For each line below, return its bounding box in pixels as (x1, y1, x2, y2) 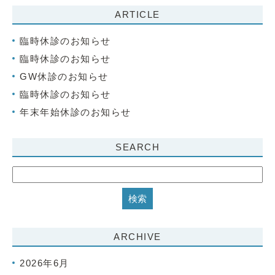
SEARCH (115, 142, 160, 152)
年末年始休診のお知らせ (20, 107, 131, 117)
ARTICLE (115, 9, 160, 20)
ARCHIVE (114, 231, 161, 242)
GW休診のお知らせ (20, 71, 109, 82)
